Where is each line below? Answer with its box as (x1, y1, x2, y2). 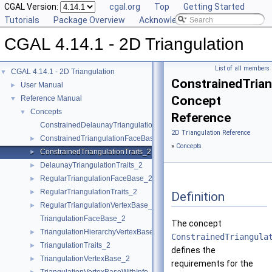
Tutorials (4, 15, 39, 25)
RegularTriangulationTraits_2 (40, 188, 137, 196)
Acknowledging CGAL (139, 15, 220, 25)
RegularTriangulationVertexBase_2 (40, 201, 157, 209)
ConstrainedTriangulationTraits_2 (40, 148, 151, 156)
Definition (171, 189, 225, 204)
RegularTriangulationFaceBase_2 (40, 174, 152, 183)
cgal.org (109, 2, 140, 12)
